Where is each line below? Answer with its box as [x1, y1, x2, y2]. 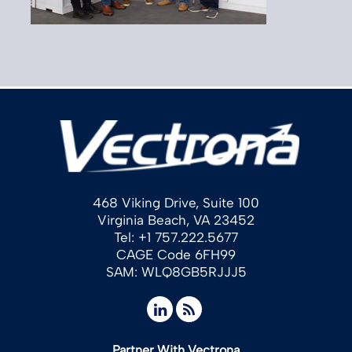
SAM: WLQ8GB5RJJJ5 [105, 263, 247, 280]
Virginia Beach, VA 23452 [97, 211, 255, 228]
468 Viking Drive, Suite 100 [93, 194, 259, 211]
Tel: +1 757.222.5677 [114, 229, 238, 245]
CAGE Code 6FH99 [116, 246, 236, 262]
